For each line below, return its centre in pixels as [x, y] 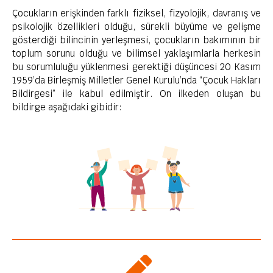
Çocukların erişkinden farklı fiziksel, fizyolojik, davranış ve [136, 13]
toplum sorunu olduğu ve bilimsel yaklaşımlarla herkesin [136, 54]
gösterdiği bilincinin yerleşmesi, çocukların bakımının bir [136, 40]
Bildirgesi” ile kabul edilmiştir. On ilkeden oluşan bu [136, 94]
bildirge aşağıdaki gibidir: [67, 107]
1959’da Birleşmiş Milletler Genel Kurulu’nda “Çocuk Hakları [136, 80]
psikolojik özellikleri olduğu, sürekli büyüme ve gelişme [136, 27]
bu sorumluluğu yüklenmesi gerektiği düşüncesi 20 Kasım [136, 67]
